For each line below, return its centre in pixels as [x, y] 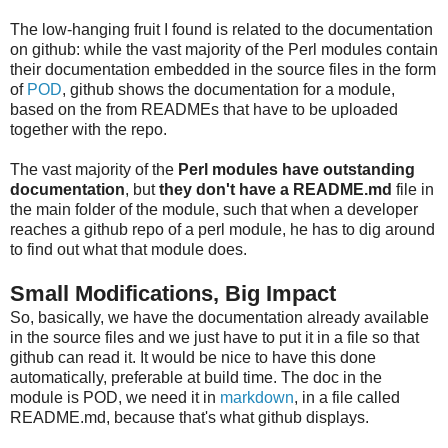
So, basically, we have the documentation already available [219, 317]
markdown [257, 397]
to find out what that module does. [128, 249]
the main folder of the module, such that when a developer [214, 209]
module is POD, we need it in [115, 397]
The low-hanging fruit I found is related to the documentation [221, 29]
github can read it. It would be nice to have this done [193, 357]
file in [413, 189]
